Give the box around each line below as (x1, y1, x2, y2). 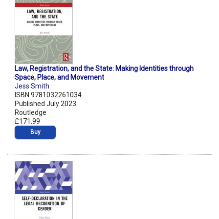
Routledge (15, 109, 46, 117)
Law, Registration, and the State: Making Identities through (15, 65, 194, 73)
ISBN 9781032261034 (15, 91, 82, 99)
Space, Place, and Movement (15, 73, 104, 82)
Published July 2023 (15, 100, 76, 108)
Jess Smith (15, 82, 49, 90)
